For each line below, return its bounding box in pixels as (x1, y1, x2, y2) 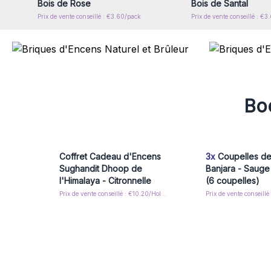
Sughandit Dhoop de (59, 163, 142, 174)
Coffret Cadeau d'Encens (59, 151, 161, 162)
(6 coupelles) (206, 175, 260, 186)
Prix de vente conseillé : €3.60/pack (38, 13, 141, 20)
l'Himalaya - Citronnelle (59, 175, 151, 186)
